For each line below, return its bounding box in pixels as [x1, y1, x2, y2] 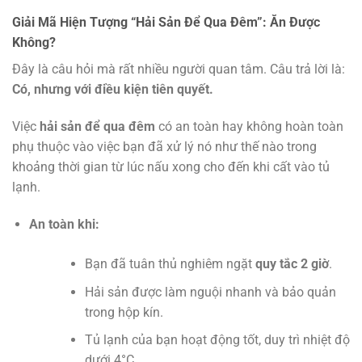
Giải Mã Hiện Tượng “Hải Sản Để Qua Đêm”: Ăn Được [12, 15, 320, 31]
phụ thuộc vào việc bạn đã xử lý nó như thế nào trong [12, 139, 317, 155]
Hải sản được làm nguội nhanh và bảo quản [84, 284, 336, 300]
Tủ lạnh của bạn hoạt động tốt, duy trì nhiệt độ [84, 332, 350, 348]
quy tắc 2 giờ [255, 255, 329, 271]
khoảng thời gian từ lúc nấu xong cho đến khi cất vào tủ [12, 159, 330, 175]
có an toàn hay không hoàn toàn [155, 119, 343, 135]
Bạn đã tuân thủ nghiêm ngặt [84, 255, 255, 271]
